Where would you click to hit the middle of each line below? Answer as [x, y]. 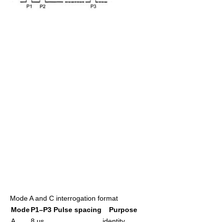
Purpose [123, 209]
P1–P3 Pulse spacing [66, 209]
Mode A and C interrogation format [64, 198]
